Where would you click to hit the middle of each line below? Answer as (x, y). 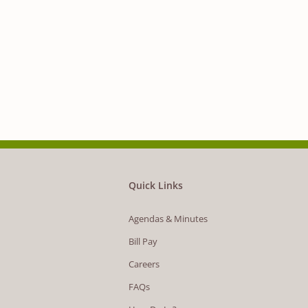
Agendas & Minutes (168, 219)
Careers (144, 264)
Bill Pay (143, 242)
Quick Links (155, 186)
